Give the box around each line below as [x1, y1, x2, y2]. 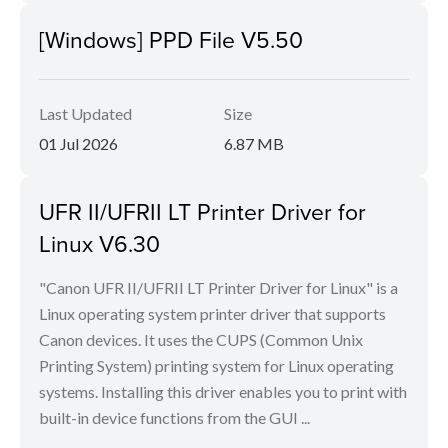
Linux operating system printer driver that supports [39, 304, 386, 324]
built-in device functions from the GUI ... [39, 408, 310, 428]
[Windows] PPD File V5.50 [39, 23, 303, 56]
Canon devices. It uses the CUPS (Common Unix [39, 330, 363, 350]
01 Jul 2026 [39, 134, 118, 154]
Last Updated [39, 104, 132, 124]
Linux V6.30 [39, 227, 160, 260]
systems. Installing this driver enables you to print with [39, 382, 407, 402]
